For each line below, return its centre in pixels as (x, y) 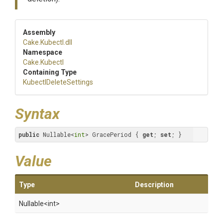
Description (154, 185)
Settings (80, 82)
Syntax (37, 114)
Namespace (43, 52)
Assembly (39, 32)
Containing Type (50, 72)
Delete (56, 82)
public (29, 134)
